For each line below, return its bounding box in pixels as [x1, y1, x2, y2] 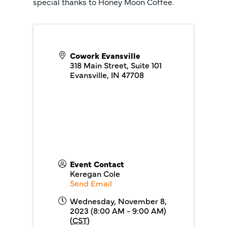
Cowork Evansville [70, 50, 140, 61]
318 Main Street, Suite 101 [70, 59, 162, 70]
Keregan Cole [70, 168, 120, 179]
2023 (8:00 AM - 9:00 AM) [70, 205, 166, 216]
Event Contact [70, 158, 124, 169]
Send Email [70, 177, 112, 188]
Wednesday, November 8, [70, 195, 167, 206]
